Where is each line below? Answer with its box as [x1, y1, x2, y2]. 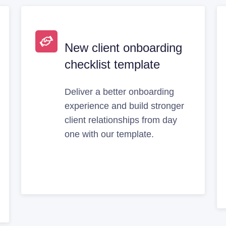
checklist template [65, 57, 160, 71]
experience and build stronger [65, 100, 185, 111]
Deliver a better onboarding [65, 86, 175, 97]
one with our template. [65, 129, 154, 139]
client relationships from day [65, 115, 178, 125]
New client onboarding [65, 40, 183, 54]
